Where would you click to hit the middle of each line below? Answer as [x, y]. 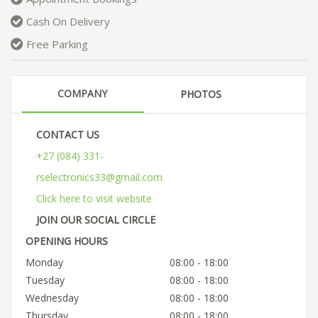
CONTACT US [68, 134]
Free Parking [57, 44]
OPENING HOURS [67, 241]
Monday [44, 262]
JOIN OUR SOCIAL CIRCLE [96, 219]
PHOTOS [201, 94]
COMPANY [82, 93]
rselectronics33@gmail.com [99, 177]
